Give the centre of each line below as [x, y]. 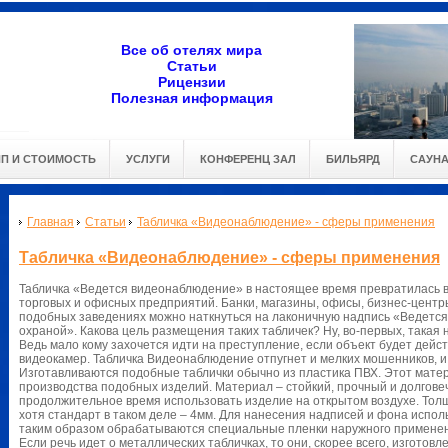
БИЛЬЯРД [353, 159]
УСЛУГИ [148, 159]
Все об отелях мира [191, 50]
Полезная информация [191, 98]
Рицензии [191, 82]
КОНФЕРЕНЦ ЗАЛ [248, 159]
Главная [50, 222]
